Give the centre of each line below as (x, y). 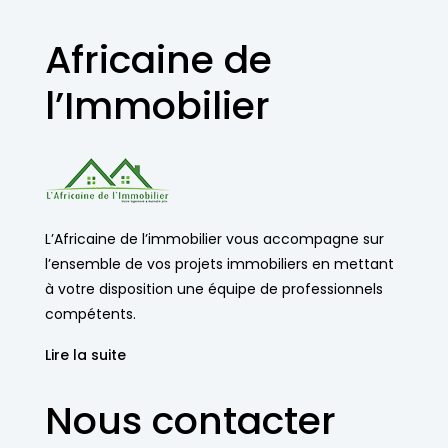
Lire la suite (85, 355)
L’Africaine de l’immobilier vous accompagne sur (214, 239)
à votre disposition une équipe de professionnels (214, 289)
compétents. (90, 314)
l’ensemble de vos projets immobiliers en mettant (219, 264)
